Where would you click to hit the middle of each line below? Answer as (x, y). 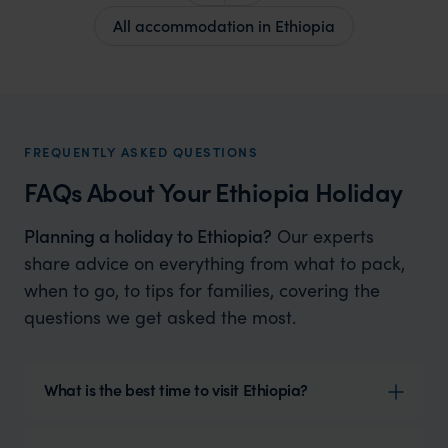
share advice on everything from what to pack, (214, 262)
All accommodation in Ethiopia (224, 24)
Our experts (323, 235)
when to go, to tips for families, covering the (202, 289)
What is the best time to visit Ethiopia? (176, 389)
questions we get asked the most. (160, 316)
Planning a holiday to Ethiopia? (148, 235)
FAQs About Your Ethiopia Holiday (213, 191)
